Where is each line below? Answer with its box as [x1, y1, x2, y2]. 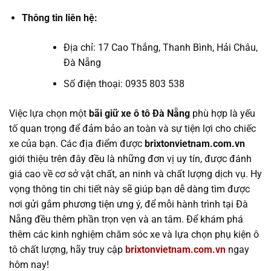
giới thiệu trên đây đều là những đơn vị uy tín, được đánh [9, 153, 252, 165]
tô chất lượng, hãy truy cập [9, 244, 125, 256]
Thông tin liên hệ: [21, 12, 97, 24]
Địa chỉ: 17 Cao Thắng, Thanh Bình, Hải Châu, [63, 42, 258, 54]
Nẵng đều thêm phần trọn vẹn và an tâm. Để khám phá [9, 214, 243, 226]
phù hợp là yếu [190, 108, 255, 120]
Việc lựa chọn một [9, 108, 89, 120]
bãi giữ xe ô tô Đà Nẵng [89, 108, 190, 120]
